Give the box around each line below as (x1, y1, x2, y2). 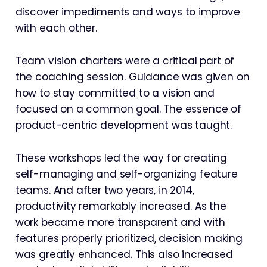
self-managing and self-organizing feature (15, 167, 238, 181)
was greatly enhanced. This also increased (15, 247, 233, 262)
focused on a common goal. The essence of (15, 102, 241, 116)
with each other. (15, 21, 97, 35)
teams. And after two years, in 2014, (15, 183, 194, 197)
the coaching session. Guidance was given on (15, 70, 250, 84)
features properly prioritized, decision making (15, 231, 243, 246)
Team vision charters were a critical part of (15, 54, 235, 68)
